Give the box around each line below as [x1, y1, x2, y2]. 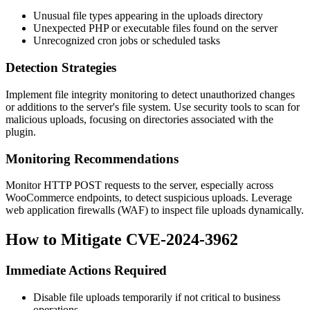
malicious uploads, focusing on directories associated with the [6, 113, 273, 125]
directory [221, 10, 263, 22]
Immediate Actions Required [6, 263, 167, 278]
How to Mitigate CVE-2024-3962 [6, 230, 238, 249]
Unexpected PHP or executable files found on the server [33, 22, 277, 35]
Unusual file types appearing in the [33, 10, 188, 22]
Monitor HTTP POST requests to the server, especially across [6, 179, 273, 192]
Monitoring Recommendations [6, 151, 179, 166]
